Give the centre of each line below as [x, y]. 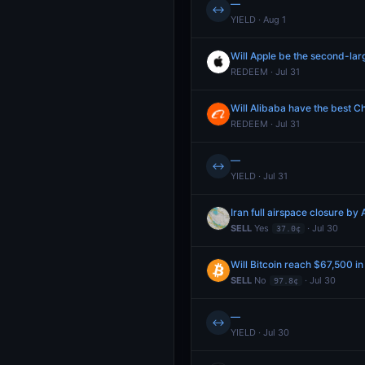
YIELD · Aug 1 [258, 20]
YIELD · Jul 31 [259, 176]
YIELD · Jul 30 [260, 332]
